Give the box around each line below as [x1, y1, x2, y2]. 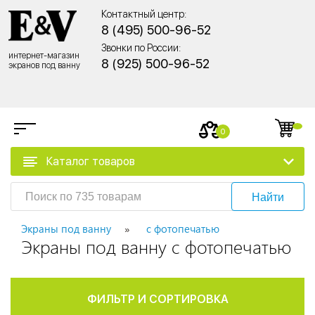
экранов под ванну [8, 60, 80, 70]
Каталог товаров [46, 154, 135, 168]
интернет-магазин [8, 50, 79, 60]
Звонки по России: [101, 42, 181, 53]
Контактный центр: [101, 8, 186, 20]
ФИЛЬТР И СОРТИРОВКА [86, 292, 229, 307]
